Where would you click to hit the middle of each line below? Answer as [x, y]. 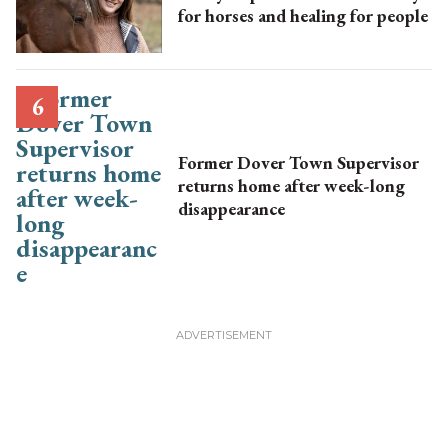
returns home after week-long [291, 186]
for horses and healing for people [302, 16]
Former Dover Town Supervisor [298, 163]
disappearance [231, 209]
